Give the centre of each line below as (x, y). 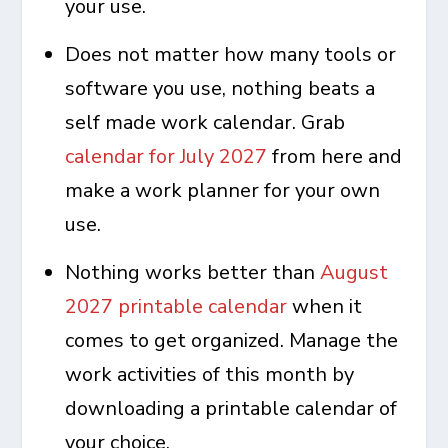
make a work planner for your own (223, 191)
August (354, 273)
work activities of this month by (210, 375)
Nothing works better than (193, 273)
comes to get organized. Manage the (232, 341)
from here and (335, 157)
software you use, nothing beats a (220, 89)
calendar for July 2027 (166, 157)
